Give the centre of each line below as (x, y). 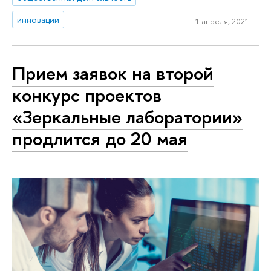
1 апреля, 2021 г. (225, 21)
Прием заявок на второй (113, 73)
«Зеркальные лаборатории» (127, 117)
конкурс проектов (87, 95)
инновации (38, 19)
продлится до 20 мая (100, 139)
